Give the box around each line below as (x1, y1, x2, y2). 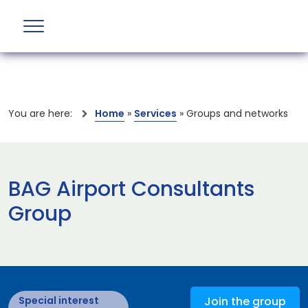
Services (134, 107, 177, 120)
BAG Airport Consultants (8, 175, 254, 203)
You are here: (8, 107, 75, 120)
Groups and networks (186, 107, 288, 120)
